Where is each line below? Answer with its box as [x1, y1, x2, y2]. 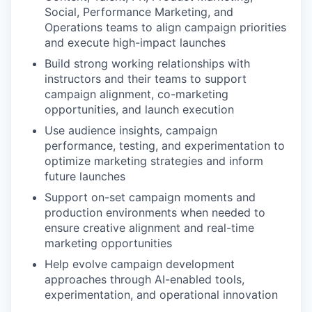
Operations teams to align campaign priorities [45, 20, 286, 34]
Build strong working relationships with [45, 56, 250, 70]
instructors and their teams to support [45, 72, 247, 86]
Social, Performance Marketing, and [45, 5, 233, 19]
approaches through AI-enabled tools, [45, 272, 244, 286]
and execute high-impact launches [45, 36, 226, 49]
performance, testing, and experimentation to [45, 139, 285, 153]
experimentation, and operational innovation [45, 288, 278, 302]
